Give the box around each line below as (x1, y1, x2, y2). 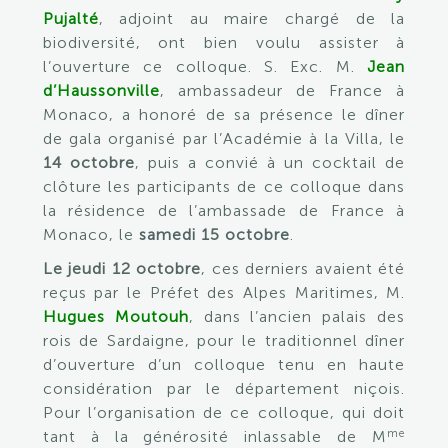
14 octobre (42, 153, 135, 172)
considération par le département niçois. (42, 379, 406, 398)
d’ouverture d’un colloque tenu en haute (42, 355, 406, 374)
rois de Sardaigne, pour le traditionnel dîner (42, 331, 406, 350)
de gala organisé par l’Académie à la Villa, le (42, 129, 406, 148)
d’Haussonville (42, 81, 160, 100)
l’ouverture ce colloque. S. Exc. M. (42, 57, 355, 76)
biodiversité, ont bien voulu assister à (42, 33, 406, 52)
